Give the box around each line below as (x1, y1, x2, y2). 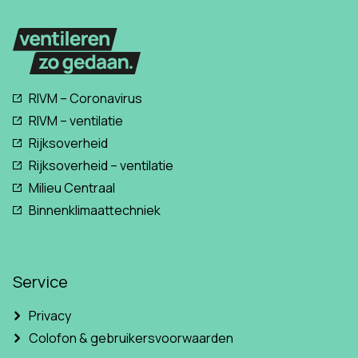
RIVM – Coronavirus (29, 89, 142, 108)
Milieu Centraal (29, 179, 115, 197)
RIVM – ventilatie (29, 112, 123, 130)
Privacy (29, 307, 71, 325)
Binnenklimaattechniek (29, 201, 161, 220)
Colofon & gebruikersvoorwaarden (29, 329, 233, 348)
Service (13, 271, 68, 293)
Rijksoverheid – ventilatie (29, 157, 173, 175)
